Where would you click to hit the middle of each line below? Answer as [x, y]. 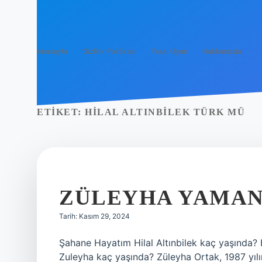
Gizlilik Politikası [109, 51]
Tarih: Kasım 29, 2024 [94, 216]
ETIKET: [61, 112]
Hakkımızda [222, 51]
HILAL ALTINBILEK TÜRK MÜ [165, 112]
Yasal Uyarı [169, 51]
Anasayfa [52, 51]
